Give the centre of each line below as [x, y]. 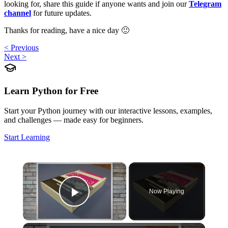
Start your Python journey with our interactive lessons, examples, [108, 110]
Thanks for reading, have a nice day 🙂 [67, 31]
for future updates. [61, 13]
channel [18, 13]
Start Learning [27, 137]
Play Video [111, 206]
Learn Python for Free [51, 91]
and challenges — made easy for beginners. [74, 120]
